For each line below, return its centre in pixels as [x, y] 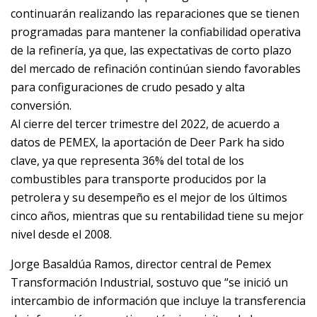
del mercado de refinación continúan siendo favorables [156, 69]
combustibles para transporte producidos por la [138, 179]
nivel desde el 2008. [61, 235]
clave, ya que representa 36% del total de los [127, 161]
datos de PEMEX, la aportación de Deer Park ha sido [148, 143]
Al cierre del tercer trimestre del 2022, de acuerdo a [145, 124]
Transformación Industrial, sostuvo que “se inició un [149, 283]
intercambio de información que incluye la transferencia [158, 301]
